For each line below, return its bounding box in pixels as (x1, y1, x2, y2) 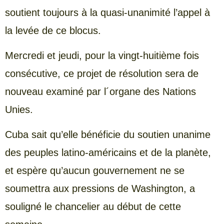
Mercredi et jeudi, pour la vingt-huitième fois (5, 49, 199, 61)
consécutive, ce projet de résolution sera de (5, 67, 198, 79)
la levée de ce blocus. (5, 24, 101, 36)
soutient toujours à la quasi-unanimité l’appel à (5, 6, 210, 18)
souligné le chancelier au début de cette (5, 201, 181, 212)
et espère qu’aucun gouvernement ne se (5, 165, 184, 176)
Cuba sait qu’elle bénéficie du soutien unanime (5, 129, 210, 140)
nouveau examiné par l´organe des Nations (5, 85, 196, 97)
